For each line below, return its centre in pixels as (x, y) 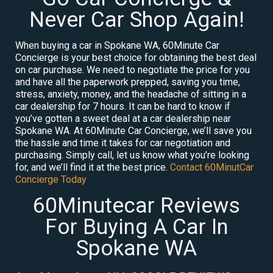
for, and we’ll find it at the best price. (93, 167)
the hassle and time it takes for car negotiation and (123, 143)
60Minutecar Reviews (136, 205)
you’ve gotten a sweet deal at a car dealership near (123, 118)
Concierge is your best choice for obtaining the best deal (136, 57)
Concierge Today (51, 179)
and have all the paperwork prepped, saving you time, (128, 82)
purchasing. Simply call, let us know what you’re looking (132, 155)
